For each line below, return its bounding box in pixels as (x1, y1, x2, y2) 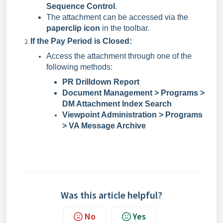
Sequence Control (46, 2, 115, 10)
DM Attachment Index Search (62, 100, 172, 108)
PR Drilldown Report (62, 78, 139, 86)
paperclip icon (46, 24, 100, 32)
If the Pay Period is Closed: (30, 37, 132, 45)
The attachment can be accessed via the (46, 13, 188, 21)
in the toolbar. (100, 24, 149, 32)
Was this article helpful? (61, 189, 162, 201)
